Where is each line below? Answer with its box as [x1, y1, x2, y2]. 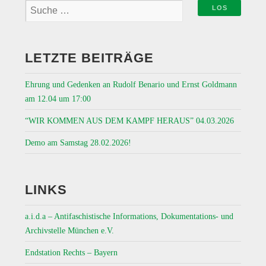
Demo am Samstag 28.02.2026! [24, 137, 131, 147]
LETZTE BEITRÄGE [24, 50, 154, 65]
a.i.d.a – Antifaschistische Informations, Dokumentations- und [24, 211, 233, 221]
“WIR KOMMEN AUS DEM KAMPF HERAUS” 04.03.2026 [24, 115, 234, 125]
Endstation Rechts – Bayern [24, 247, 118, 257]
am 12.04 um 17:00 [24, 93, 91, 103]
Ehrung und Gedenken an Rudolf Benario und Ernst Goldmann [24, 79, 237, 89]
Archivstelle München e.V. [24, 225, 114, 235]
